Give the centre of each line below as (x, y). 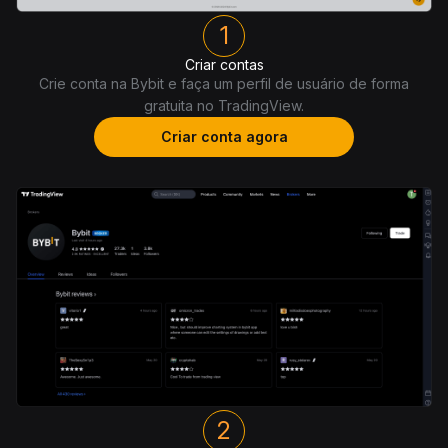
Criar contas (224, 65)
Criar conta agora (224, 137)
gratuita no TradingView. (224, 106)
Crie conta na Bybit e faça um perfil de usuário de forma (224, 84)
